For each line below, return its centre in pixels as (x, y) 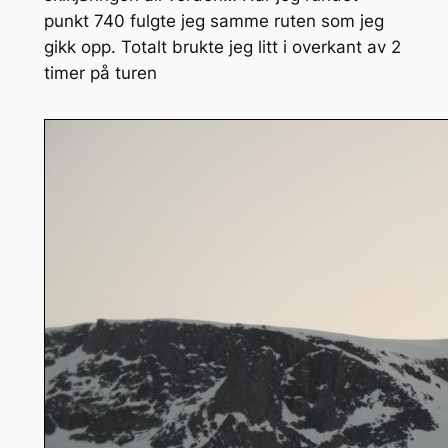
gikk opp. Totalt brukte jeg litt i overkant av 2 (222, 46)
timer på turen (100, 72)
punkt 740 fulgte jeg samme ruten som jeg (213, 20)
